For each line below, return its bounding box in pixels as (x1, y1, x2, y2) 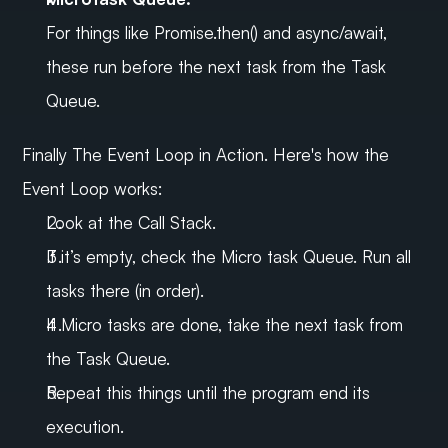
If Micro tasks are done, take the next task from (46, 314, 404, 336)
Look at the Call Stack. (46, 212, 217, 234)
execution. (46, 416, 125, 438)
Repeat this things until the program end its (46, 382, 371, 404)
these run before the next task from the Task (46, 56, 387, 78)
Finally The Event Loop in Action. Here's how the (22, 144, 390, 166)
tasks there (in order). (46, 280, 205, 302)
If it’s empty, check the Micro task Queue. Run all (46, 246, 412, 268)
